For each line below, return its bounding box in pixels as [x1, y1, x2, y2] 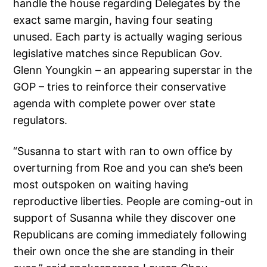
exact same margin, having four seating [13, 14, 213, 27]
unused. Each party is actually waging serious [13, 30, 243, 44]
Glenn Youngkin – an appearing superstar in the [13, 64, 253, 77]
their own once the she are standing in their [13, 245, 235, 258]
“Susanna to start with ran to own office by [13, 145, 233, 158]
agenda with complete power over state [13, 97, 216, 110]
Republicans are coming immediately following [13, 228, 247, 241]
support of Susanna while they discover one [13, 212, 236, 225]
